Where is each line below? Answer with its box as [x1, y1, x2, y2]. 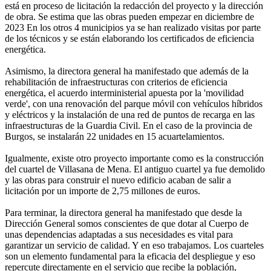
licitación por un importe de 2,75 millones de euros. [5, 186, 200, 197]
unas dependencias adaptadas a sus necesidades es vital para [5, 229, 233, 240]
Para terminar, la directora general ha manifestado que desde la [5, 207, 242, 218]
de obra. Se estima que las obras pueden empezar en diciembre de [5, 11, 254, 22]
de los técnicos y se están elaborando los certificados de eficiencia [5, 33, 254, 44]
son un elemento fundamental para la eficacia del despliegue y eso [5, 251, 255, 262]
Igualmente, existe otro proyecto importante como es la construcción [5, 153, 264, 164]
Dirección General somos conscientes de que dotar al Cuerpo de [5, 218, 249, 229]
